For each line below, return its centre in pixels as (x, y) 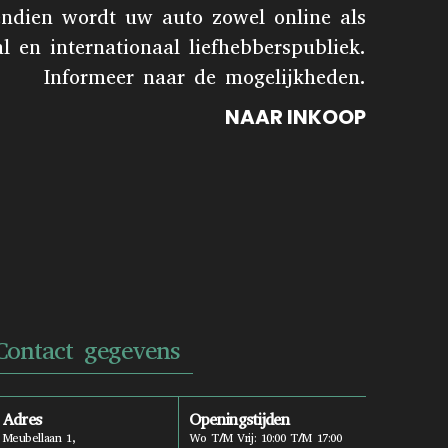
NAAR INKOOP (295, 117)
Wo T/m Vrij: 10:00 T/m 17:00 (265, 438)
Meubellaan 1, (39, 438)
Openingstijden (239, 419)
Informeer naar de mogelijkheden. (204, 77)
